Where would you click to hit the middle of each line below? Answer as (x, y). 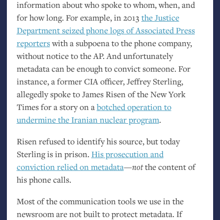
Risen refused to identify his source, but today (98, 141)
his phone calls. (44, 179)
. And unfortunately (137, 56)
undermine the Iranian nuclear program (88, 120)
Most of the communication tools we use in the (100, 201)
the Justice (160, 18)
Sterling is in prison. (54, 154)
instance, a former (50, 82)
